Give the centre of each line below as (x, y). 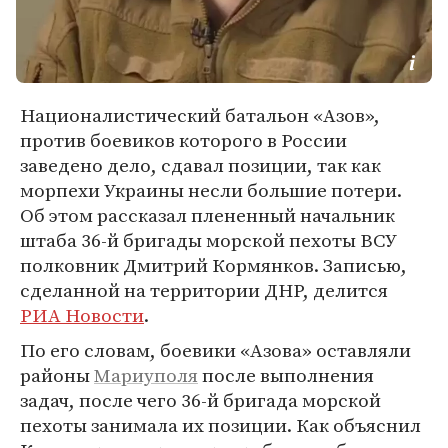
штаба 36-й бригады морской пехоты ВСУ (208, 240)
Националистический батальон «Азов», (200, 115)
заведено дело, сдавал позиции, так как (200, 165)
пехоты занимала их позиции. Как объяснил (220, 425)
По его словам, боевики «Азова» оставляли (215, 350)
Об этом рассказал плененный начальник (207, 215)
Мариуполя (146, 375)
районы (57, 375)
